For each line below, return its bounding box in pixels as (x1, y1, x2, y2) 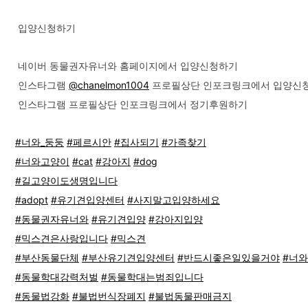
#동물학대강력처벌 (15, 271, 98, 283)
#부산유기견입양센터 (82, 252, 175, 263)
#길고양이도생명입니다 (15, 175, 118, 186)
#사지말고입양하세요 (127, 194, 220, 206)
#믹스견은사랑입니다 (15, 232, 108, 244)
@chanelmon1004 (69, 79, 149, 91)
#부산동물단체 (15, 252, 79, 263)
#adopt (15, 194, 48, 206)
